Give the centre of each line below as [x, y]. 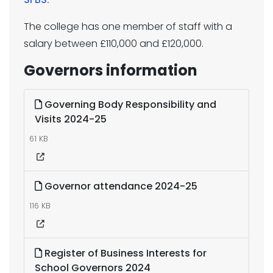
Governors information [111, 70]
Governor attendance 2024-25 [120, 186]
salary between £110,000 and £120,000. [114, 44]
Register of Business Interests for [124, 253]
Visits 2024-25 [71, 119]
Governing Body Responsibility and [129, 105]
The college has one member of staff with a [128, 27]
